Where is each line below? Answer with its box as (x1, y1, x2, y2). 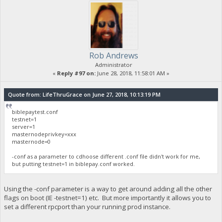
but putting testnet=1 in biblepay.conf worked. (12, 160, 135, 168)
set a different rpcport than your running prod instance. (3, 202, 170, 212)
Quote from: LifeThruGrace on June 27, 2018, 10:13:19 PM (7, 90, 161, 98)
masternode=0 (12, 138, 51, 146)
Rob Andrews (89, 50, 138, 61)
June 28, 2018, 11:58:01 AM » (96, 69, 169, 77)
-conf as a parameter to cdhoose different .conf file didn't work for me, (12, 153, 201, 161)
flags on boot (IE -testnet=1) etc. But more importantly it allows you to (3, 193, 211, 203)
